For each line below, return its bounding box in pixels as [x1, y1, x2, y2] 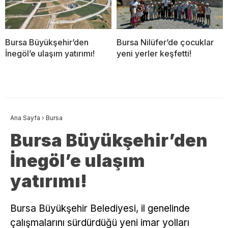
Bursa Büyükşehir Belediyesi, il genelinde [10, 203, 190, 215]
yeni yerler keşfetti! [117, 48, 191, 59]
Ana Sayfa [10, 114, 40, 122]
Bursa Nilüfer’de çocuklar [117, 37, 214, 48]
